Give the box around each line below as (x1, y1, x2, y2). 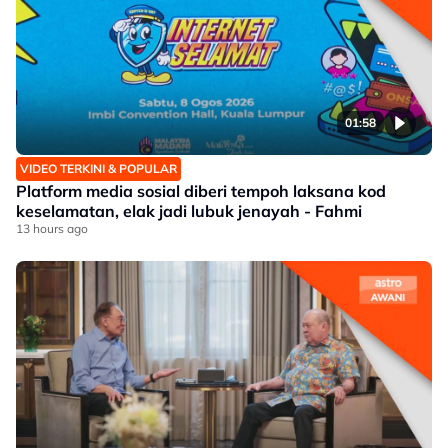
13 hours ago (16, 221, 88, 236)
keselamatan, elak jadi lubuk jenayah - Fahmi (16, 201, 362, 221)
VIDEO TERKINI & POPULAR (20, 161, 177, 176)
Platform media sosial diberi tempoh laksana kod (16, 181, 386, 201)
